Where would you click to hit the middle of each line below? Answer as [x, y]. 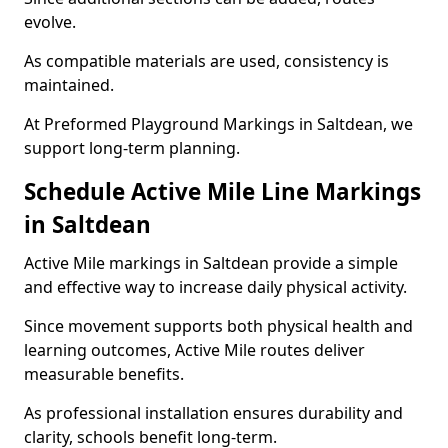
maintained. [69, 85]
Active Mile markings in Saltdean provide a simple [211, 263]
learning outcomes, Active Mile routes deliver [194, 350]
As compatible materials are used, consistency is [206, 61]
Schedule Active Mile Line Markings [222, 191]
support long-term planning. [132, 148]
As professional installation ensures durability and [213, 413]
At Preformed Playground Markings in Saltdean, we [218, 124]
